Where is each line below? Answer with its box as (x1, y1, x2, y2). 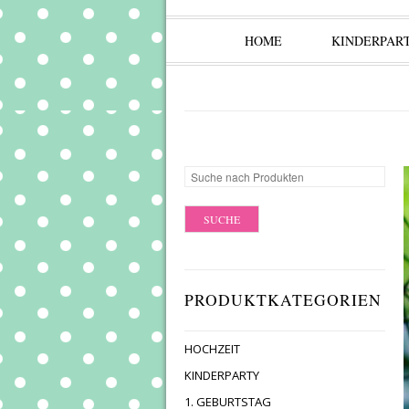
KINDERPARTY (184, 367, 259, 383)
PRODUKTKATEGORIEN (184, 289, 382, 310)
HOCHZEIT (184, 341, 240, 357)
